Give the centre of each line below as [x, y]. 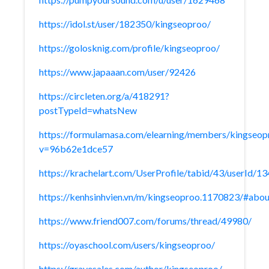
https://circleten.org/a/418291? [104, 96]
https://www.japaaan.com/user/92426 [117, 72]
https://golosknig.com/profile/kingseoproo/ [129, 48]
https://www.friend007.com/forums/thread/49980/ [145, 221]
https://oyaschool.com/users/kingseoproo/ [127, 245]
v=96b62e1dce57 [76, 149]
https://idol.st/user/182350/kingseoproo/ [125, 24]
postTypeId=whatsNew [88, 110]
